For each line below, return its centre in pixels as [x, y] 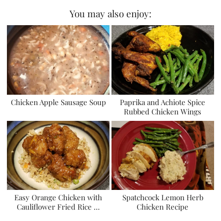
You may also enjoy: [110, 14]
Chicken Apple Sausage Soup [58, 102]
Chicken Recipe [163, 207]
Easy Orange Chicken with [58, 198]
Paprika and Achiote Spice [163, 102]
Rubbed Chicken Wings [163, 111]
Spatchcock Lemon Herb [163, 198]
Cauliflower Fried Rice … [58, 207]
